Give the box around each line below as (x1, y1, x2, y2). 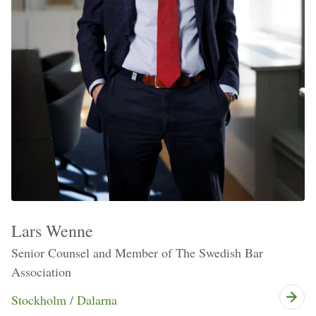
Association (11, 263, 71, 281)
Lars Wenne (11, 219, 93, 243)
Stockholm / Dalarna (11, 291, 117, 309)
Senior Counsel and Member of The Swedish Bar (11, 244, 263, 262)
